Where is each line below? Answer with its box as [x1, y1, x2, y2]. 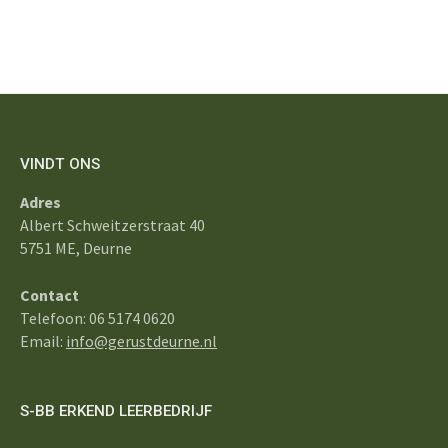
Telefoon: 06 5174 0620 [20, 308, 175, 329]
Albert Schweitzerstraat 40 [20, 215, 205, 236]
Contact [20, 285, 79, 306]
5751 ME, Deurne [20, 238, 132, 259]
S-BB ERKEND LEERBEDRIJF [20, 402, 212, 421]
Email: [20, 331, 66, 352]
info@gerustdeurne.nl [66, 331, 217, 352]
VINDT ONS [20, 155, 100, 174]
